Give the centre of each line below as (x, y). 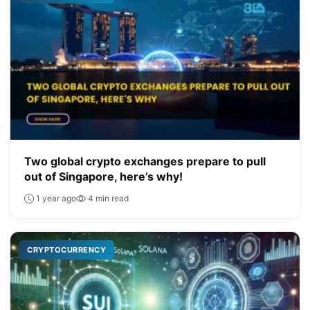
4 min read (107, 198)
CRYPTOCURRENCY (66, 249)
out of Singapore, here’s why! (103, 176)
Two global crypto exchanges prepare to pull (145, 161)
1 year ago (55, 198)
